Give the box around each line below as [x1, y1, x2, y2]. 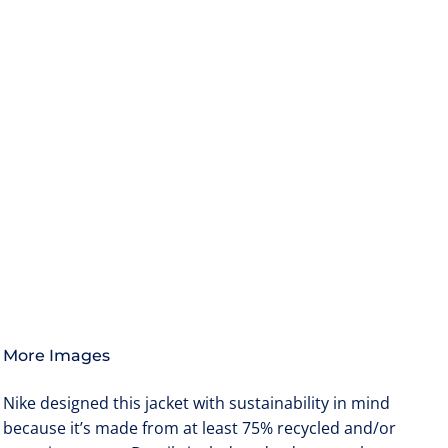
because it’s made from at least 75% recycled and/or [3, 417, 396, 440]
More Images [3, 345, 110, 366]
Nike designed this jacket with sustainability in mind [3, 392, 390, 415]
